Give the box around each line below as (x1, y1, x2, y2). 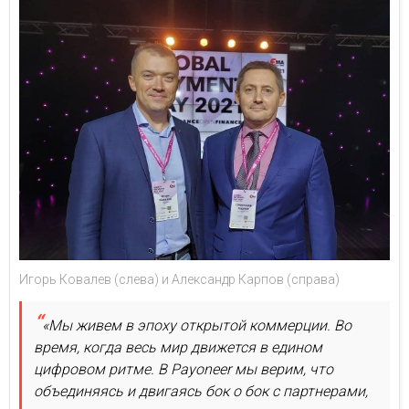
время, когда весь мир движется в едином (34, 338, 322, 356)
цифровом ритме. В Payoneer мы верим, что (34, 360, 333, 378)
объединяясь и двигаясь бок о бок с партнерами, (34, 382, 368, 400)
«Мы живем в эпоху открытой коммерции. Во (42, 316, 351, 334)
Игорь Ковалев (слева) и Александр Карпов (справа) (19, 271, 340, 287)
